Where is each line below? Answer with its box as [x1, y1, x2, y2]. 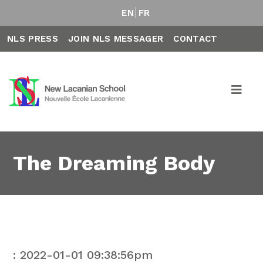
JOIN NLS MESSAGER [68, 33, 164, 44]
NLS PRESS [7, 33, 58, 44]
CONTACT [173, 33, 218, 44]
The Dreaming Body [13, 151, 215, 176]
